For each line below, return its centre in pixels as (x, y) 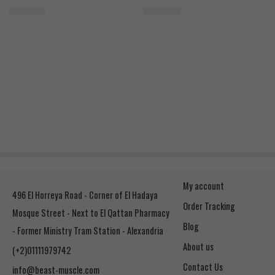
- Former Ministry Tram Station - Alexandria (88, 231)
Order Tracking (209, 206)
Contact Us (203, 267)
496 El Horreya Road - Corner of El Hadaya (85, 195)
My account (204, 186)
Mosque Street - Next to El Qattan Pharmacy (91, 213)
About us (199, 247)
